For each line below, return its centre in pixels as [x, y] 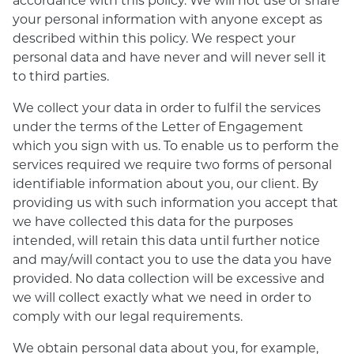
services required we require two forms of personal [172, 164]
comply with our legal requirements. [128, 316]
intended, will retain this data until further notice [166, 240]
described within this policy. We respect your [154, 38]
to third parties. [61, 75]
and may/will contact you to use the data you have [172, 259]
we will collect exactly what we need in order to [162, 297]
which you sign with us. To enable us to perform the [176, 145]
